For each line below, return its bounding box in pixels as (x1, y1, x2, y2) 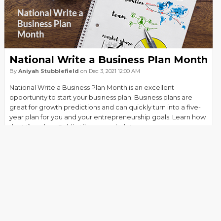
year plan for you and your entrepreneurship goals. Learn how (9, 113, 206, 121)
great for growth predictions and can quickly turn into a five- (9, 103, 201, 111)
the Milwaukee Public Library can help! (9, 123, 131, 131)
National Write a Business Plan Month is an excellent (9, 83, 174, 91)
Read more (9, 139, 49, 147)
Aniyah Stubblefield (18, 68, 79, 74)
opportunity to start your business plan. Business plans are (9, 93, 192, 101)
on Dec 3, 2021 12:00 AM (79, 68, 140, 74)
